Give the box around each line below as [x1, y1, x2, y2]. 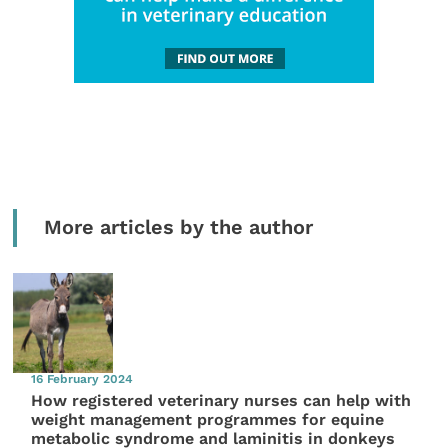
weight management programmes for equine [31, 409, 385, 429]
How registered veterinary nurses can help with [31, 390, 412, 410]
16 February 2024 [31, 371, 134, 386]
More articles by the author [43, 215, 313, 239]
